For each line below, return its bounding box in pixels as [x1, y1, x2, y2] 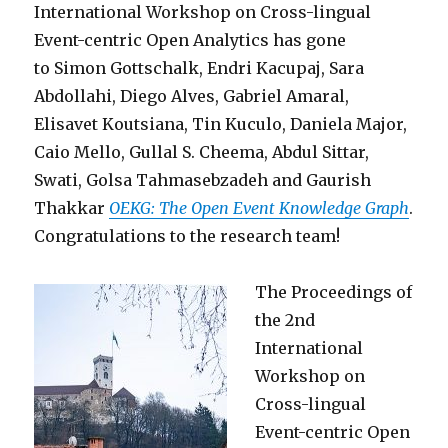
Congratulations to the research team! [34, 226, 341, 247]
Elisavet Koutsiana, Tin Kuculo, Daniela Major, [34, 114, 408, 135]
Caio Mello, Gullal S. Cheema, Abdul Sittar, [34, 142, 370, 163]
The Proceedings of [255, 282, 413, 303]
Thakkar [34, 198, 110, 219]
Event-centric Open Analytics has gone [34, 30, 347, 51]
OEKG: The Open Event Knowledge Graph [109, 198, 410, 219]
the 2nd [255, 310, 316, 331]
